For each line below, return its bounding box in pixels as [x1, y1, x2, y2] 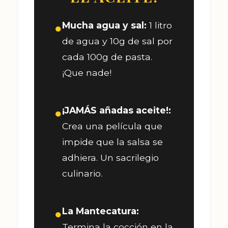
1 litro [147, 19, 172, 31]
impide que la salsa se [62, 136, 163, 147]
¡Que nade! [62, 67, 111, 78]
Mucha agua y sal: [62, 19, 147, 31]
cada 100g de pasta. [62, 51, 152, 62]
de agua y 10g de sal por [62, 35, 173, 46]
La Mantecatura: [62, 205, 139, 216]
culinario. [62, 167, 102, 179]
